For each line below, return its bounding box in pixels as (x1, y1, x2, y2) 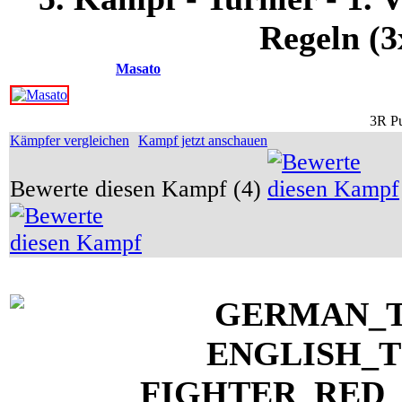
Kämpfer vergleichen (10, 133, 129, 148)
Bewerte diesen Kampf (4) (10, 176, 267, 202)
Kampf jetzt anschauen (138, 133, 267, 148)
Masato (116, 61, 161, 76)
